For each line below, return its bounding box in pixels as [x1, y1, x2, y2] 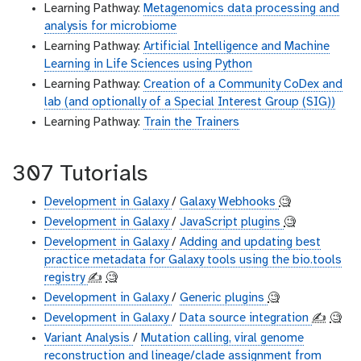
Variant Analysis [44, 332, 133, 346]
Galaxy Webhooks [180, 196, 279, 210]
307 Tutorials [12, 163, 147, 187]
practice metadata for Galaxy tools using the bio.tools [44, 254, 342, 268]
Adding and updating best [180, 236, 321, 250]
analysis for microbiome [44, 20, 176, 34]
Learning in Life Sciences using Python [44, 58, 252, 72]
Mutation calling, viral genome [141, 332, 304, 346]
